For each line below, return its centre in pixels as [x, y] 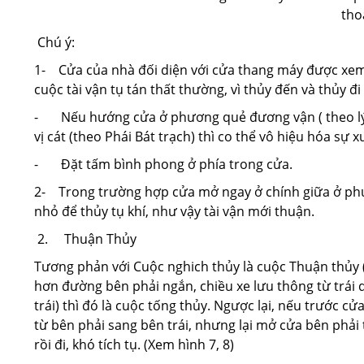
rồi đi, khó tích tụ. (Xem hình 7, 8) [134, 344]
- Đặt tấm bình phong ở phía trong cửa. [163, 164]
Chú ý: [54, 42]
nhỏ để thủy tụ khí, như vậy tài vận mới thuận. [174, 211]
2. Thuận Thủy [85, 239]
